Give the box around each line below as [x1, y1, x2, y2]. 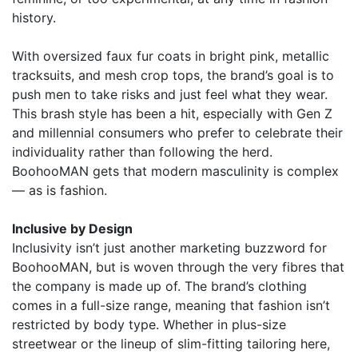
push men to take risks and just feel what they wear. [12, 86, 328, 103]
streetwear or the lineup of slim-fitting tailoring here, [12, 336, 330, 352]
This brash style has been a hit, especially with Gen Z [12, 105, 332, 122]
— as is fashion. [12, 182, 107, 199]
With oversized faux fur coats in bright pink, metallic [12, 48, 329, 65]
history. [12, 10, 56, 26]
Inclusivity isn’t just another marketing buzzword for [12, 240, 327, 257]
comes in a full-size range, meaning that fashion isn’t [12, 297, 330, 314]
